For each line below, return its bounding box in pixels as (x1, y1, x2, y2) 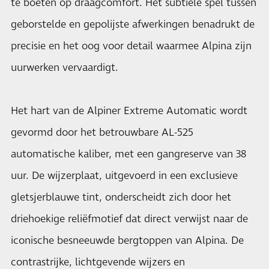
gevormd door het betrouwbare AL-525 (11, 125, 193, 140)
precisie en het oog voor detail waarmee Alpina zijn (11, 39, 252, 53)
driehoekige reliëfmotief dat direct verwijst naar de (11, 212, 248, 226)
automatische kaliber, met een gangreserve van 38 (11, 147, 246, 162)
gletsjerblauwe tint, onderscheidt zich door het (11, 190, 231, 205)
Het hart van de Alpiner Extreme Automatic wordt (11, 104, 247, 118)
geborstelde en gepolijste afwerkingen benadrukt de (11, 17, 255, 32)
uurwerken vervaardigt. (11, 61, 118, 75)
